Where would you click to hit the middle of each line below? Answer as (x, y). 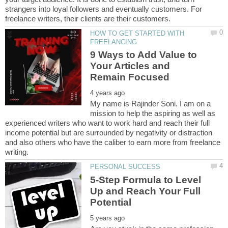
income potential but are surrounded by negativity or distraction (109, 133)
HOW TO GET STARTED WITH (137, 34)
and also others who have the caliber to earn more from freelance (113, 142)
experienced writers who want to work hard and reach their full (107, 123)
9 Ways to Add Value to (144, 55)
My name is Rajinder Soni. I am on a (151, 104)
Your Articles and (130, 66)
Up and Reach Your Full (146, 191)
